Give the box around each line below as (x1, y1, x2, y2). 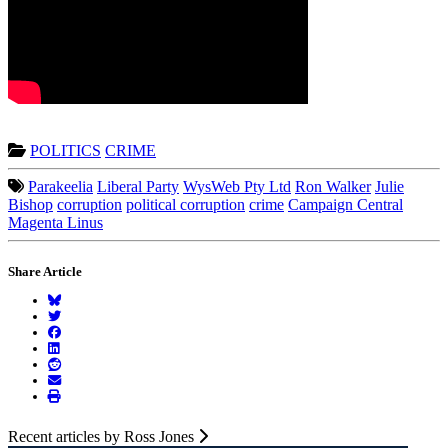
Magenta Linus (8, 213, 103, 231)
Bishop (8, 195, 53, 213)
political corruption (126, 195, 245, 213)
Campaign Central (288, 195, 403, 213)
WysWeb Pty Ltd (183, 177, 291, 195)
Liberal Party (97, 177, 179, 195)
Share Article (8, 264, 82, 280)
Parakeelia (28, 177, 93, 195)
